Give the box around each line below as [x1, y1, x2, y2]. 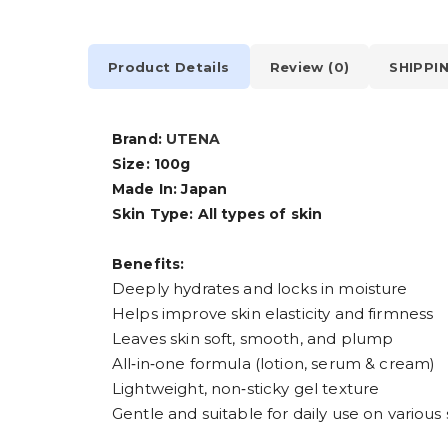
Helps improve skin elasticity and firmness [112, 304, 434, 324]
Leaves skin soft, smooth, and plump [112, 329, 394, 349]
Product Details [108, 58, 230, 75]
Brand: [112, 130, 167, 149]
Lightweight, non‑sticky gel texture [112, 379, 380, 399]
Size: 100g [112, 155, 191, 174]
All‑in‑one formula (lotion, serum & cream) [112, 354, 436, 374]
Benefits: [112, 255, 185, 274]
